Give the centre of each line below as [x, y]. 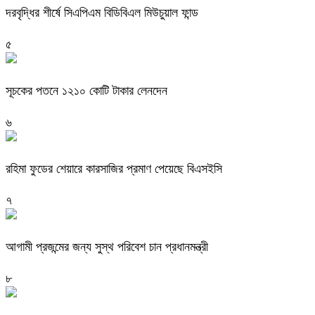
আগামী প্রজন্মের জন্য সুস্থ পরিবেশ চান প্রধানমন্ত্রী [107, 246]
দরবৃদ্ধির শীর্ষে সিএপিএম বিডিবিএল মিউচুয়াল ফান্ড [102, 13]
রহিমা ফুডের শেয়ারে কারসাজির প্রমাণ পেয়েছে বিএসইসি [114, 168]
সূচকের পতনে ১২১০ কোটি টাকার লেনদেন [86, 90]
